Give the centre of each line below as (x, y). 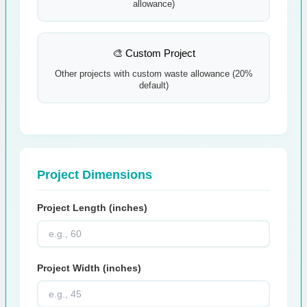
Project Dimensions (94, 175)
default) (153, 86)
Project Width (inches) (89, 268)
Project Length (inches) (92, 208)
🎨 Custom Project (153, 53)
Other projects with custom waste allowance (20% (153, 74)
